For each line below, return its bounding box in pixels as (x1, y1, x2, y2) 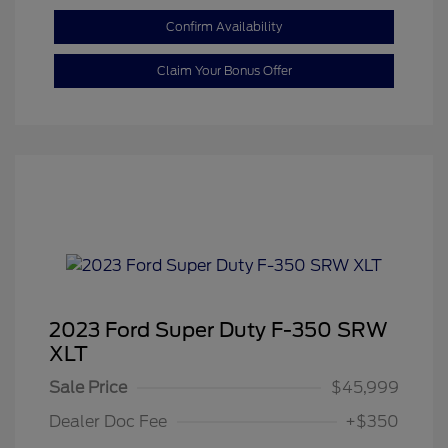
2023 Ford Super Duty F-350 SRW (49, 318, 388, 343)
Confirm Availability (166, 19, 282, 35)
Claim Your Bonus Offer (156, 63, 292, 79)
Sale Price (49, 378, 127, 398)
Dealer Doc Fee (49, 412, 167, 432)
